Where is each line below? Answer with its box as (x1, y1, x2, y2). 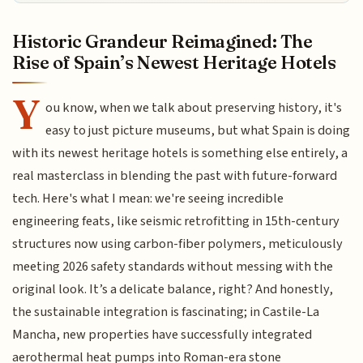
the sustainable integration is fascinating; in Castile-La (12, 302, 320, 322)
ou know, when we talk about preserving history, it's (45, 98, 343, 118)
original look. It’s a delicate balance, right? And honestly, (12, 280, 334, 300)
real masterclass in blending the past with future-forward (12, 166, 338, 186)
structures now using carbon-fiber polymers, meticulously (12, 234, 344, 254)
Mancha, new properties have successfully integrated (12, 325, 313, 345)
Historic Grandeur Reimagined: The (12, 30, 313, 53)
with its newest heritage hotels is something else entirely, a (12, 143, 348, 164)
